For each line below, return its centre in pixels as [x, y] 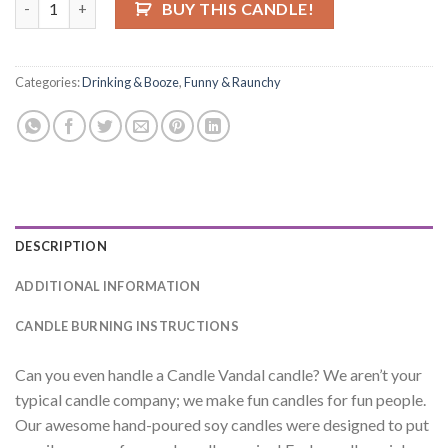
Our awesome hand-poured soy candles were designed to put [222, 424]
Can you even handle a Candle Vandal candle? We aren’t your [218, 374]
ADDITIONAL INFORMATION [108, 285]
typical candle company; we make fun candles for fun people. [220, 399]
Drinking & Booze [130, 81]
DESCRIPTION [61, 245]
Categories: [48, 81]
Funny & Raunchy [232, 81]
